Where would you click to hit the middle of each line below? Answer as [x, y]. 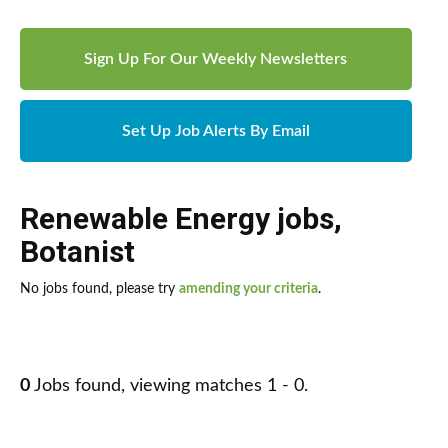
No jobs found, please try [99, 289]
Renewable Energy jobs [177, 219]
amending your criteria [248, 289]
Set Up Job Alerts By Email [215, 131]
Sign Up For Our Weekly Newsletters [216, 59]
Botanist [77, 252]
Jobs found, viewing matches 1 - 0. [169, 386]
